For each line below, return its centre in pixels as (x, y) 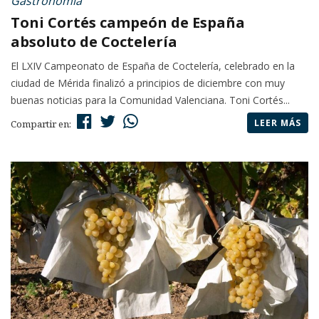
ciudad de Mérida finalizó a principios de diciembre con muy (148, 83)
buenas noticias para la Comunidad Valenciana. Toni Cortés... (150, 100)
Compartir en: (42, 124)
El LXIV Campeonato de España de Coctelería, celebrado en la (153, 66)
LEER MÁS (278, 123)
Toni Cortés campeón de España (128, 23)
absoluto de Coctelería (94, 42)
